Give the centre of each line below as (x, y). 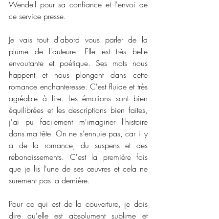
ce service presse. (39, 16)
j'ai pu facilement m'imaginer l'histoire (78, 122)
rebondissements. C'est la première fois (78, 157)
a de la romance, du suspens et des (78, 145)
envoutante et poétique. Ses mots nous (78, 63)
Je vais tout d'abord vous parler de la (78, 40)
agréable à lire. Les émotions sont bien (78, 99)
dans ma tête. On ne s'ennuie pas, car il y (78, 134)
